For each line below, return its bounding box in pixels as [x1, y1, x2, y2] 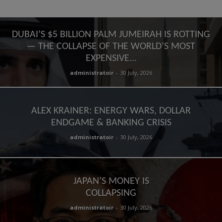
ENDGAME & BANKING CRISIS [51, 118, 171, 128]
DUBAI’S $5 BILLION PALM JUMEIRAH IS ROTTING [12, 30, 210, 40]
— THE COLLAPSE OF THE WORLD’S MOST [27, 42, 195, 52]
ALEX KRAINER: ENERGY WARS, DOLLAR [31, 106, 191, 116]
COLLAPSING [86, 188, 136, 198]
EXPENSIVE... [85, 54, 137, 63]
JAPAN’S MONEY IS [73, 176, 149, 186]
